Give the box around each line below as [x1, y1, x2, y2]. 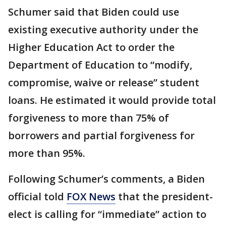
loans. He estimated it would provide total [8, 93, 216, 107]
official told [8, 189, 67, 203]
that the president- [116, 189, 213, 203]
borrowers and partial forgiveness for [8, 128, 195, 142]
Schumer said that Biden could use [8, 5, 179, 19]
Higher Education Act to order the [8, 40, 175, 54]
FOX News [67, 189, 116, 203]
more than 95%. [8, 146, 85, 160]
